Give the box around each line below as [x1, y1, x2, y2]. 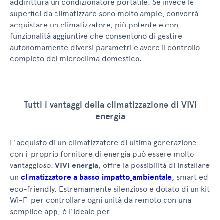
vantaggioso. [10, 161, 55, 170]
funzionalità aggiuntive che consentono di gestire [10, 31, 182, 41]
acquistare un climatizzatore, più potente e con [10, 20, 178, 30]
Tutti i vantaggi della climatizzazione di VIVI [23, 99, 197, 110]
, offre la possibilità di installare [98, 161, 210, 170]
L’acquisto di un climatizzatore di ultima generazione [10, 138, 196, 148]
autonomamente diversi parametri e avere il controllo [10, 43, 200, 53]
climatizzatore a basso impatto [21, 172, 130, 183]
